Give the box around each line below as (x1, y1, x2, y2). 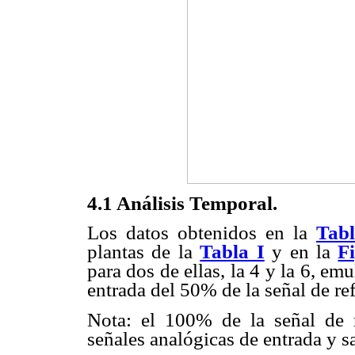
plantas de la (87, 241, 200, 263)
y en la (264, 241, 338, 263)
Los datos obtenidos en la (87, 222, 316, 244)
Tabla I (200, 241, 265, 263)
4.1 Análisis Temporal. (87, 193, 277, 215)
